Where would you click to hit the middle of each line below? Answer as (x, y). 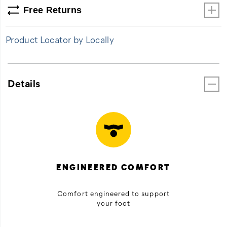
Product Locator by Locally (60, 39)
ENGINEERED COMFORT (113, 167)
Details (24, 83)
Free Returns (53, 10)
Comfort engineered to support (113, 193)
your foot (113, 203)
